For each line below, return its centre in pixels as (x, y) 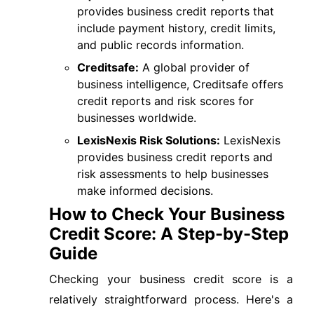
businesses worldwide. (137, 118)
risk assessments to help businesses (173, 174)
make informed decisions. (145, 191)
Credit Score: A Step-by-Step (169, 234)
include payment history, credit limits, (176, 28)
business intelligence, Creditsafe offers (180, 84)
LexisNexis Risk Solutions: (149, 140)
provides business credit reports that (176, 11)
